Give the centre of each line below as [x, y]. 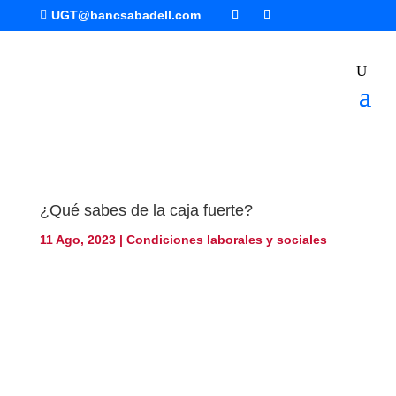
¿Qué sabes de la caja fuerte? [146, 210]
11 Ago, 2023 [77, 239]
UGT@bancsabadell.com [126, 15]
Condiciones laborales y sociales [226, 239]
